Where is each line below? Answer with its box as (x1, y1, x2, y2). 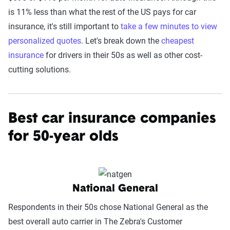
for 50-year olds (8, 130, 118, 144)
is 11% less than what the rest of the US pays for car (8, 7, 196, 17)
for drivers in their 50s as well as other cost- (46, 50, 202, 60)
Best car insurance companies (8, 112, 216, 126)
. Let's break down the (81, 36, 161, 46)
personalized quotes (8, 36, 81, 46)
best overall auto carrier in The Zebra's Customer (8, 216, 182, 226)
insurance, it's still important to (8, 22, 121, 31)
